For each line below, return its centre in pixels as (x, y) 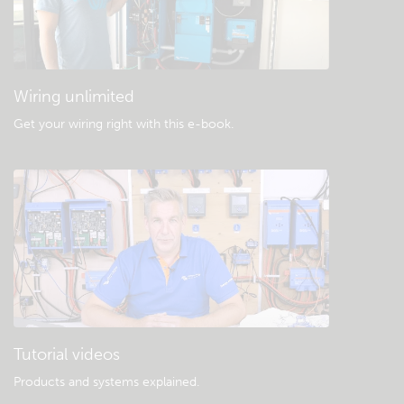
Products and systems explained (105, 382)
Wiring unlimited (74, 96)
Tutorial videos (67, 354)
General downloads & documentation (197, 27)
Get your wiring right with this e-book (122, 124)
